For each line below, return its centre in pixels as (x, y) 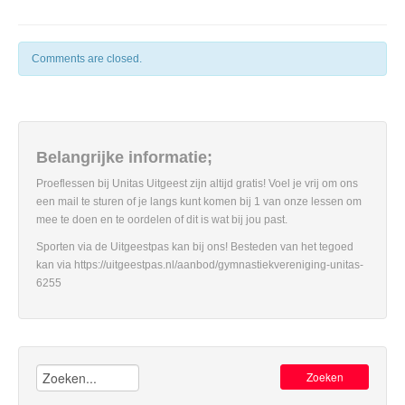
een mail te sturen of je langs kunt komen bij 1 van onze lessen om (199, 202)
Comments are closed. (87, 59)
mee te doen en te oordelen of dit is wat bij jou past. (162, 220)
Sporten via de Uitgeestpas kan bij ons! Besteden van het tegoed (195, 247)
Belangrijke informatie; (124, 157)
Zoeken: (59, 372)
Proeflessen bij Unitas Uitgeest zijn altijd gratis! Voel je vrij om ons (197, 184)
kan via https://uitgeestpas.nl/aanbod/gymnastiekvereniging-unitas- (200, 265)
